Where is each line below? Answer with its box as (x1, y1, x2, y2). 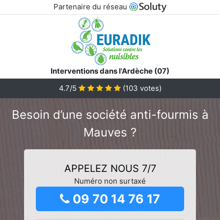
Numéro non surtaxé (74, 176, 146, 186)
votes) (137, 83, 162, 93)
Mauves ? (83, 125, 137, 139)
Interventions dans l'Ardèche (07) (51, 66, 169, 76)
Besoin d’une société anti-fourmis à (11, 107, 209, 122)
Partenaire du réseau (53, 2, 129, 11)
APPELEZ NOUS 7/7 (64, 162, 156, 174)
